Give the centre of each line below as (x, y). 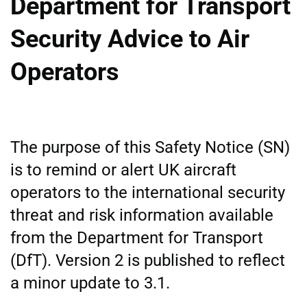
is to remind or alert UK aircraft (123, 170)
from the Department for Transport (137, 237)
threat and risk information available (142, 215)
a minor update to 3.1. (90, 283)
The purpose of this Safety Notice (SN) (150, 147)
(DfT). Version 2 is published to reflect (148, 260)
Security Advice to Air (130, 39)
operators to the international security (148, 192)
